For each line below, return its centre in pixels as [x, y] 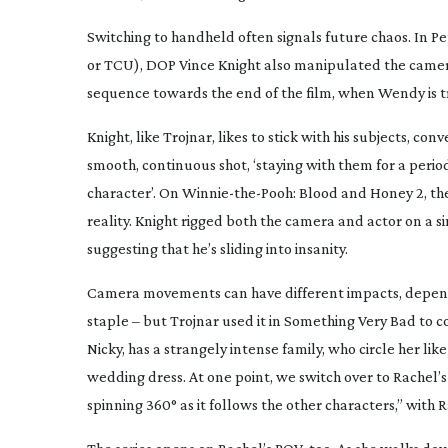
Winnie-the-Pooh [237, 192]
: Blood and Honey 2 [358, 192]
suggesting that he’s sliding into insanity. [217, 248]
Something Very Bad [350, 320]
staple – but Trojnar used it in [185, 320]
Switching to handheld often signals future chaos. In [259, 36]
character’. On [134, 192]
